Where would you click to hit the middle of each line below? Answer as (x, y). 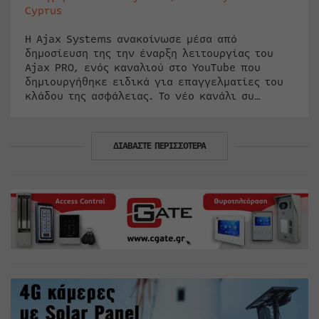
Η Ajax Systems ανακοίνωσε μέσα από (131, 40)
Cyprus (43, 11)
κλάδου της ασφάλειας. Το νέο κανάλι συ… (143, 96)
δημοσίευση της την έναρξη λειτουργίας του (149, 54)
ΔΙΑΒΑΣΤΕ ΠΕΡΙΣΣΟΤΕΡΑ (159, 146)
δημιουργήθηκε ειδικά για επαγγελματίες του (154, 82)
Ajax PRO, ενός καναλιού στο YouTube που (143, 68)
